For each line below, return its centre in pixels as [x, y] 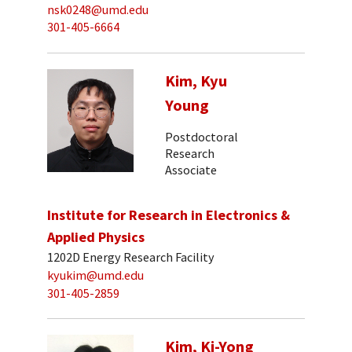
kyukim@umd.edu [95, 275]
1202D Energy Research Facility [131, 257]
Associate [191, 170]
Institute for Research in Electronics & [169, 214]
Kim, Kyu [196, 81]
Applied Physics [96, 236]
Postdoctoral [202, 137]
